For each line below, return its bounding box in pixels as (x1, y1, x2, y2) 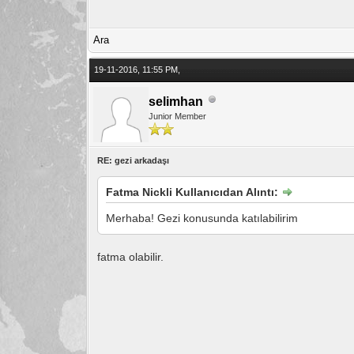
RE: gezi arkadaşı (97, 155, 170, 165)
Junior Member (149, 111, 207, 121)
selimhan (149, 94, 204, 108)
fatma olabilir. (97, 250, 164, 263)
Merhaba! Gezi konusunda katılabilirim (106, 211, 299, 224)
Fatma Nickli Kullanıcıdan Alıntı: (106, 185, 282, 198)
